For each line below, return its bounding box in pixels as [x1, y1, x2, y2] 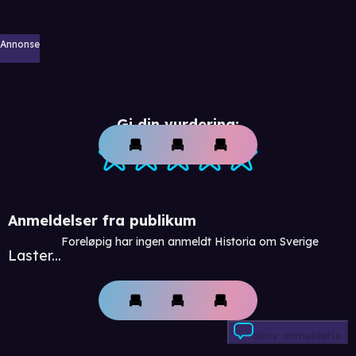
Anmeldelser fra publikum [8, 211, 196, 230]
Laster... [8, 246, 61, 265]
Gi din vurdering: [117, 114, 239, 133]
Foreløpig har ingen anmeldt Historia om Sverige [61, 234, 319, 249]
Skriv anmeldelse [253, 329, 342, 342]
